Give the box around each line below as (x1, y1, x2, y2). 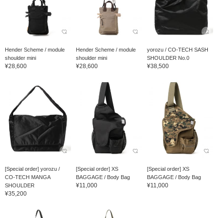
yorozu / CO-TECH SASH (146, 46, 208, 53)
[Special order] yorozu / (5, 166, 60, 172)
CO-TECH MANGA (5, 174, 50, 181)
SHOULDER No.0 (146, 54, 189, 61)
